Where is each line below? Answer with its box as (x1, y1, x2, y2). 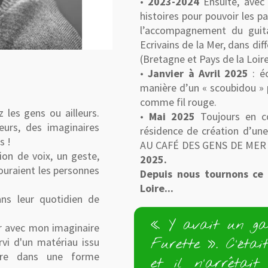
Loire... (140, 181, 173, 195)
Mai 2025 (149, 109, 195, 123)
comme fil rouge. (140, 95, 217, 109)
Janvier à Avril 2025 (148, 66, 248, 80)
